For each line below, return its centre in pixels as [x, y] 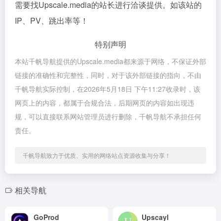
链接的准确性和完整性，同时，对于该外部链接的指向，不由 [108, 75]
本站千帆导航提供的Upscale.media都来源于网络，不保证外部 [110, 61]
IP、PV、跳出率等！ [52, 20]
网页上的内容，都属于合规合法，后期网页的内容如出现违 [105, 103]
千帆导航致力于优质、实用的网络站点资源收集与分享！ [97, 155]
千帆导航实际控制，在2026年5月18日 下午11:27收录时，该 [108, 89]
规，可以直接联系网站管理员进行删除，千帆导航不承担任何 [108, 116]
